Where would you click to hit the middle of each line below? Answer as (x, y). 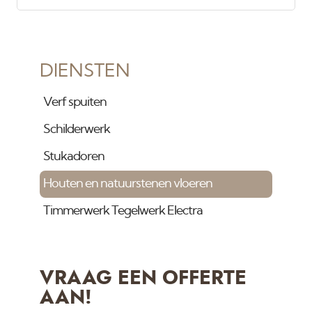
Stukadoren (74, 157)
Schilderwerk (77, 130)
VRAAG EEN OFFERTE (143, 279)
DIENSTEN (85, 71)
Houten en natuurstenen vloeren (128, 184)
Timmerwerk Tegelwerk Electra (123, 211)
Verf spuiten (75, 103)
